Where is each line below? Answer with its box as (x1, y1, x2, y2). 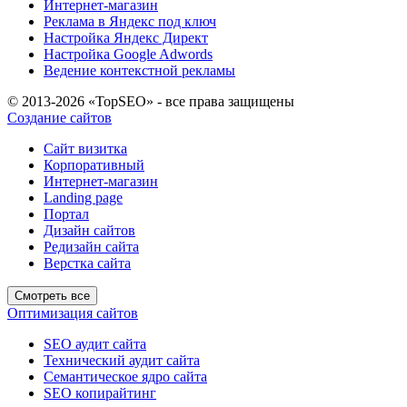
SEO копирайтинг (44, 384, 156, 401)
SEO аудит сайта (44, 335, 146, 352)
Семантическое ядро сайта (44, 368, 207, 384)
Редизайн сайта (44, 238, 139, 254)
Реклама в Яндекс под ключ (44, 13, 216, 29)
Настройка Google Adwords (44, 45, 213, 62)
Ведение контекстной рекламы (44, 62, 235, 78)
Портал (44, 205, 89, 222)
